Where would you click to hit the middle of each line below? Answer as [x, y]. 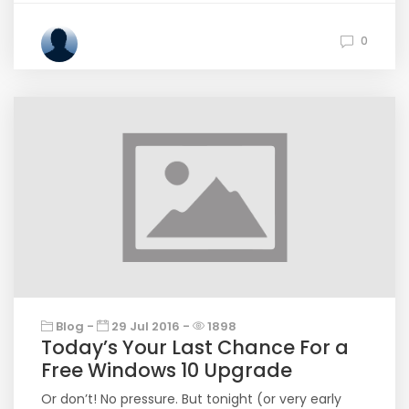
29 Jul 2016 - [151, 326]
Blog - [75, 326]
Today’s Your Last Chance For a [195, 347]
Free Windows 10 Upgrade [167, 370]
